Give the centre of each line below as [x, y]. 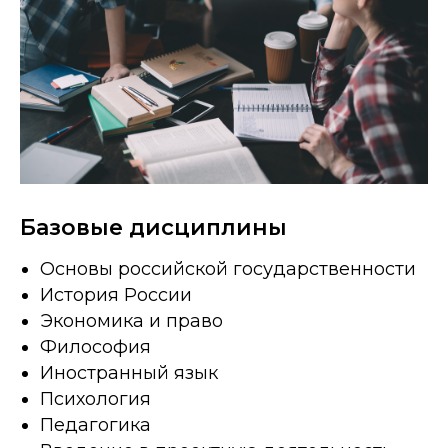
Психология [95, 399]
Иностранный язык [129, 373]
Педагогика [95, 425]
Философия [95, 347]
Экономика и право [131, 321]
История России [116, 295]
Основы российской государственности [228, 269]
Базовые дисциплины [153, 228]
